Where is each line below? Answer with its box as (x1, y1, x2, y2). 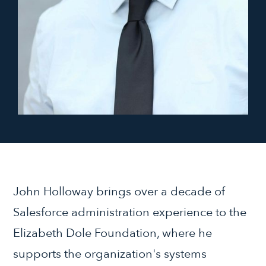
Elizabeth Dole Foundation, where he (13, 224, 213, 241)
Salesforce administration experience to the (13, 204, 247, 220)
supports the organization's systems (13, 245, 207, 262)
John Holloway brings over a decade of (13, 183, 226, 199)
